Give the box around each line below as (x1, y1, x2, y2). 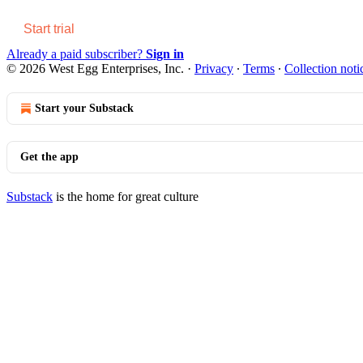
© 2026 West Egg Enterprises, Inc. (6, 61, 187, 75)
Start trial (23, 21, 75, 36)
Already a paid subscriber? (6, 46, 146, 61)
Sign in (146, 46, 184, 61)
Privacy (194, 61, 233, 75)
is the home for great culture (53, 189, 199, 203)
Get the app (20, 150, 79, 163)
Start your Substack (35, 101, 134, 114)
